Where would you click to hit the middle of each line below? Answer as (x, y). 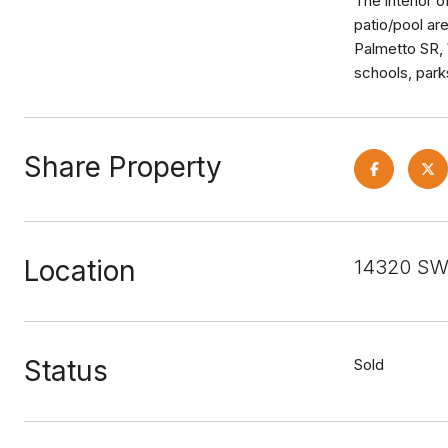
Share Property (123, 167)
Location (80, 271)
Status (66, 371)
